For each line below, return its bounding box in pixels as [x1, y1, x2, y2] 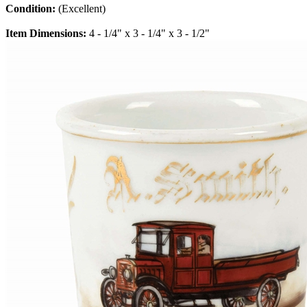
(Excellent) [58, 3, 106, 15]
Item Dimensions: [5, 27, 89, 40]
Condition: [5, 3, 58, 15]
